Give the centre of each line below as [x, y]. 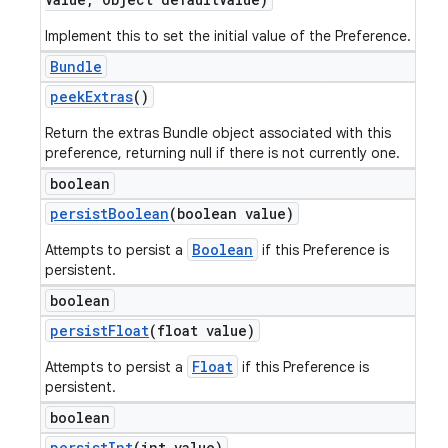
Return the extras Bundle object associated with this [218, 133]
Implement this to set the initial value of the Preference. [228, 36]
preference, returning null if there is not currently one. [222, 153]
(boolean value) [231, 213]
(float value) [202, 330]
